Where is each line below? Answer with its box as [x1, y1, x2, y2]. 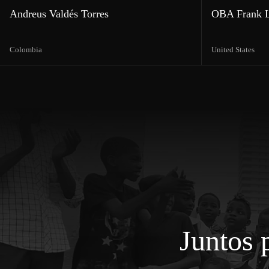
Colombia [10, 44, 42, 54]
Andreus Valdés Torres [10, 7, 109, 20]
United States [211, 44, 255, 54]
